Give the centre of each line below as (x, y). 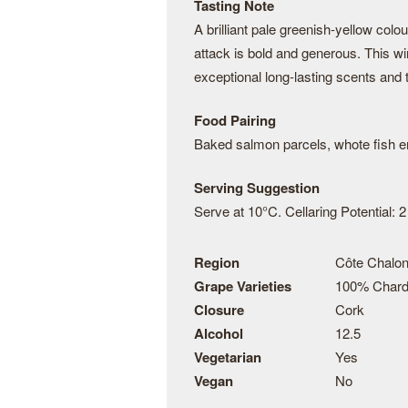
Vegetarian (228, 357)
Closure (219, 310)
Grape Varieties (243, 286)
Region (217, 262)
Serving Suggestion (257, 188)
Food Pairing (235, 120)
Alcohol (219, 333)
